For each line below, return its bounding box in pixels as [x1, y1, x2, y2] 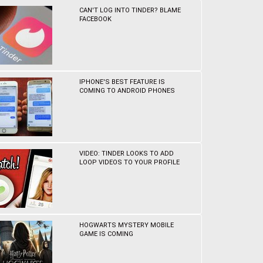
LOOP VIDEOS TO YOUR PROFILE [79, 159, 180, 166]
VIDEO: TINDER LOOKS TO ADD [79, 150, 174, 157]
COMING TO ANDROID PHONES [79, 87, 176, 95]
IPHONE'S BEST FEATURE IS [79, 78, 166, 86]
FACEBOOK [79, 15, 112, 23]
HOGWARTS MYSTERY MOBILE [79, 221, 174, 229]
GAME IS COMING [79, 230, 134, 238]
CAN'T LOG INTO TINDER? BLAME [79, 6, 181, 14]
